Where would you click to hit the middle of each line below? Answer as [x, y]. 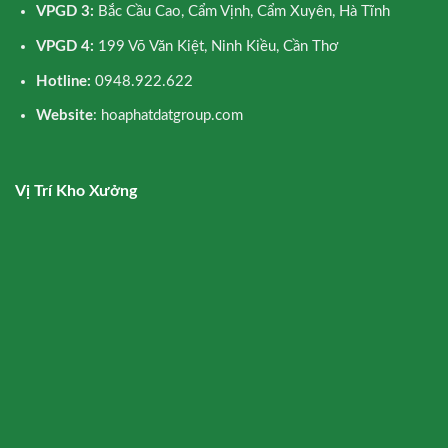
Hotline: [65, 81]
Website [64, 116]
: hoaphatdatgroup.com [167, 116]
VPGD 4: [66, 47]
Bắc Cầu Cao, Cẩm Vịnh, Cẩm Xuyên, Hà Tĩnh [243, 12]
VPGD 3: [66, 12]
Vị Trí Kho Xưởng [76, 191]
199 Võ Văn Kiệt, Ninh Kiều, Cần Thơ [217, 47]
